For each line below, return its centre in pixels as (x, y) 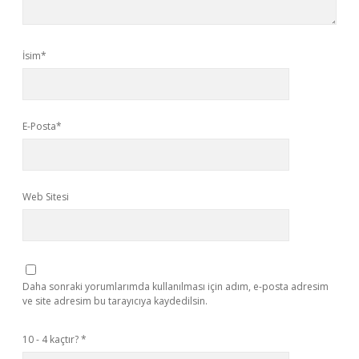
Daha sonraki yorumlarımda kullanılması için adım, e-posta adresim (175, 286)
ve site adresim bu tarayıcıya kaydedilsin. (115, 301)
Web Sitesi (46, 197)
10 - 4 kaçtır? (52, 339)
